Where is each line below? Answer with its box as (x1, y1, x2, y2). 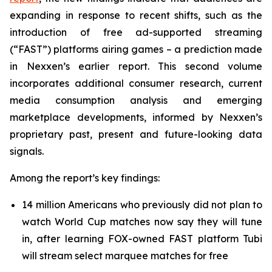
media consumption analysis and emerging (10, 94, 262, 106)
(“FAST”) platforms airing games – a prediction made (10, 43, 262, 55)
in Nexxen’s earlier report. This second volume (10, 60, 262, 72)
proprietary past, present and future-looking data (10, 128, 262, 140)
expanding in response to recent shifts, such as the (10, 9, 262, 21)
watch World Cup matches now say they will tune (22, 216, 262, 228)
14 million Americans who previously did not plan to (22, 199, 262, 211)
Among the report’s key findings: (10, 172, 160, 184)
